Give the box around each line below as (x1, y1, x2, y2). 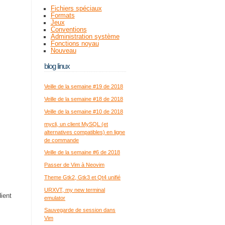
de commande (44, 137, 79, 143)
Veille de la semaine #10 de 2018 (44, 108, 124, 115)
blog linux (44, 61, 70, 70)
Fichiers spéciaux (50, 5, 102, 13)
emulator (44, 194, 66, 201)
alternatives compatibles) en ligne (44, 129, 126, 135)
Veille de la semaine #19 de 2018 (44, 83, 124, 90)
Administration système (50, 33, 120, 41)
